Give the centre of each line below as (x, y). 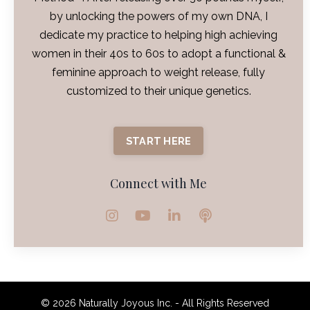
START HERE (158, 140)
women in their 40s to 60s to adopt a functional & (158, 53)
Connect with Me (158, 183)
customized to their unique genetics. (158, 91)
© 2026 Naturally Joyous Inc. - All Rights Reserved (155, 303)
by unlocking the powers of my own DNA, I (158, 16)
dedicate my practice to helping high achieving (158, 35)
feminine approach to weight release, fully (158, 72)
